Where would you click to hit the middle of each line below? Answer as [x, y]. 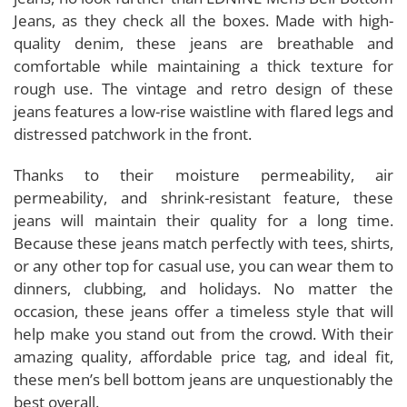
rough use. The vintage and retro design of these [203, 88]
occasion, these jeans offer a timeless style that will [203, 311]
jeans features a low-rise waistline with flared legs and [203, 111]
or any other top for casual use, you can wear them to [203, 265]
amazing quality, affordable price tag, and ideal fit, [203, 356]
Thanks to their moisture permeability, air [203, 174]
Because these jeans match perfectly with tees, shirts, [203, 243]
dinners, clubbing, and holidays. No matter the [203, 288]
